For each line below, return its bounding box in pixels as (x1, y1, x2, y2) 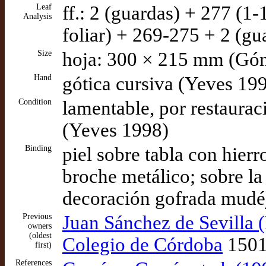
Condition (18, 97, 52, 106)
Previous (23, 212, 52, 221)
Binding (25, 144, 52, 153)
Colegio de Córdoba (62, 234, 223, 255)
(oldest (29, 231, 52, 240)
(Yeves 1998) (62, 119, 169, 141)
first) (35, 240, 52, 249)
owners (28, 221, 52, 230)
